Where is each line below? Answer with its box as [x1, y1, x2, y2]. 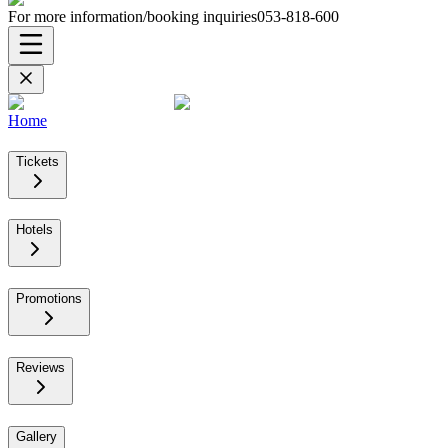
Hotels [16, 222, 53, 238]
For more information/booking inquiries [8, 8, 257, 25]
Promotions [16, 291, 82, 307]
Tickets [16, 153, 59, 169]
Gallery [16, 428, 57, 444]
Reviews [16, 359, 65, 375]
